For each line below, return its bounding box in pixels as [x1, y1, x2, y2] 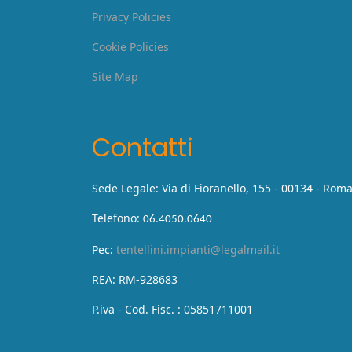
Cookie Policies [92, 39, 169, 54]
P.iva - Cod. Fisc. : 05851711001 [92, 302, 253, 317]
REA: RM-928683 [92, 272, 178, 287]
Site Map [92, 69, 138, 84]
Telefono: [92, 211, 143, 225]
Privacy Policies [92, 9, 171, 24]
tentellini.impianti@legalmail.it [116, 242, 280, 257]
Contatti [92, 130, 193, 165]
